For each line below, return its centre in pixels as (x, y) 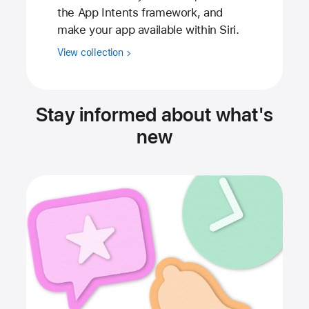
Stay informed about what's (154, 115)
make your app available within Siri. (148, 29)
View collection (92, 53)
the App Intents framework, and (140, 12)
